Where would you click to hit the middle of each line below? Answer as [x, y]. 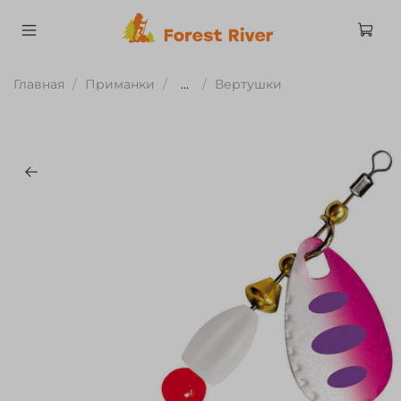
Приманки [120, 84]
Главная [39, 84]
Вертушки [248, 84]
